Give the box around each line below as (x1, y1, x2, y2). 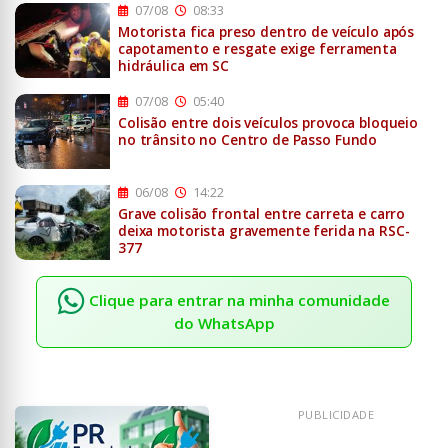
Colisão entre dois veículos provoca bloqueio (118, 113, 419, 133)
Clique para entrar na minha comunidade (89, 290, 390, 311)
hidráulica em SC (118, 56, 229, 76)
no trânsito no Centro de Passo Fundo (118, 130, 378, 150)
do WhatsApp (173, 313, 275, 334)
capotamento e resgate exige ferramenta (118, 39, 397, 59)
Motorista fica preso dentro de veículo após (118, 22, 415, 42)
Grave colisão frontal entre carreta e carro (118, 204, 406, 224)
